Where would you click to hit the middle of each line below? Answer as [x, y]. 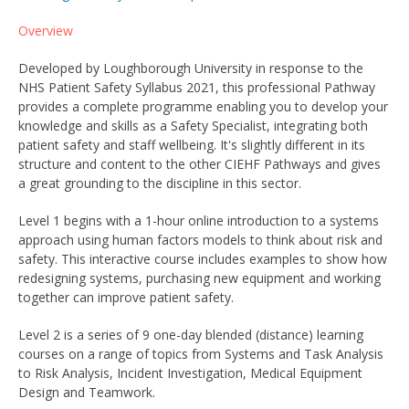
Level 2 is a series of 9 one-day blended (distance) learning [191, 335]
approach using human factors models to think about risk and [200, 240]
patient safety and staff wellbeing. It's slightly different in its [192, 145]
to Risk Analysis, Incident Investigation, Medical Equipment [190, 373]
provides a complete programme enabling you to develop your [203, 106]
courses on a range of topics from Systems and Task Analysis [201, 354]
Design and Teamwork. [87, 392]
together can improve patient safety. [126, 297]
